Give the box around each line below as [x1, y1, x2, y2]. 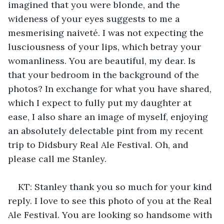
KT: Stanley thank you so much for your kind [18, 180, 214, 192]
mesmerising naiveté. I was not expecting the [8, 26, 206, 38]
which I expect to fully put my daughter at [8, 96, 194, 108]
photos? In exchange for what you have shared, [8, 82, 214, 94]
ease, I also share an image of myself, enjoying [8, 110, 210, 122]
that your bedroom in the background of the [8, 68, 201, 80]
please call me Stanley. [8, 152, 106, 164]
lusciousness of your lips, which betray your [8, 40, 203, 52]
